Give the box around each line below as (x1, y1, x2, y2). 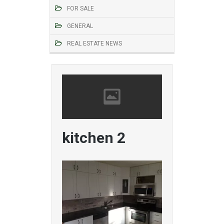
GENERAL (67, 22, 93, 29)
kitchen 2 (62, 129, 125, 147)
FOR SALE (67, 5, 94, 12)
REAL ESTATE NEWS (67, 40, 122, 47)
